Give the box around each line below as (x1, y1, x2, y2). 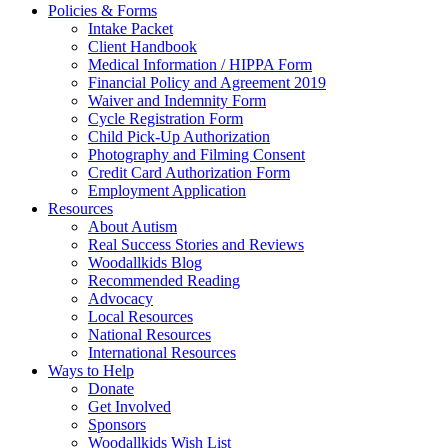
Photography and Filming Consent (88, 146, 305, 163)
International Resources (88, 344, 236, 361)
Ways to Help (48, 362, 134, 379)
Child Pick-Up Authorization (88, 128, 270, 145)
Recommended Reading (88, 272, 240, 289)
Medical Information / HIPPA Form (88, 56, 312, 73)
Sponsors (88, 416, 146, 433)
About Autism (88, 218, 177, 235)
